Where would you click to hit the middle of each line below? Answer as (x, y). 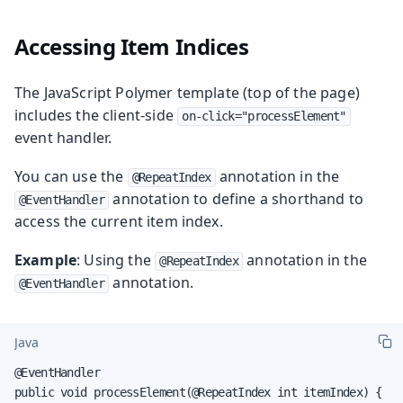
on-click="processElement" (264, 116)
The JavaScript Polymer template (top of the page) (187, 92)
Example (46, 260)
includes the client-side (96, 115)
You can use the (71, 176)
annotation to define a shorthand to (237, 198)
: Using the (116, 260)
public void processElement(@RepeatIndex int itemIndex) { (198, 392)
